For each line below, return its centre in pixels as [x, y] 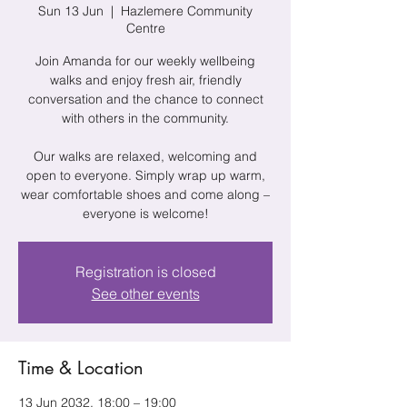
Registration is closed [145, 271]
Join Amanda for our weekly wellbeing [145, 60]
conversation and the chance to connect [145, 99]
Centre [145, 28]
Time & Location [81, 367]
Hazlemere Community [187, 10]
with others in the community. [145, 118]
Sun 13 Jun [71, 10]
